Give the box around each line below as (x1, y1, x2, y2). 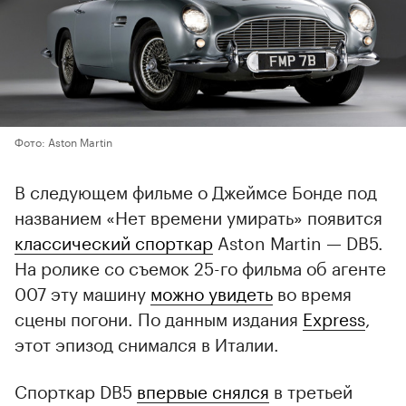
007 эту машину (14, 277, 150, 305)
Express (303, 303, 365, 331)
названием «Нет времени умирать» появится (14, 201, 382, 229)
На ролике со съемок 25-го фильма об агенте (14, 252, 386, 280)
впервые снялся (137, 375, 269, 403)
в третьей (269, 375, 353, 403)
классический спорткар (14, 227, 213, 255)
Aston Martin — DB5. (213, 227, 383, 255)
